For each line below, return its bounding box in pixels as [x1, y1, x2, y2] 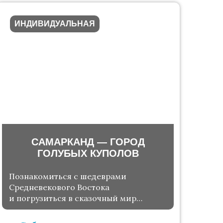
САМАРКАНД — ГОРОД [31, 136, 145, 148]
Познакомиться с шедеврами [9, 171, 127, 182]
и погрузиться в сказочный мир [9, 193, 137, 204]
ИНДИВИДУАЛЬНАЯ [14, 19, 96, 28]
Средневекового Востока [9, 182, 110, 193]
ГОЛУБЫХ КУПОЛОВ [37, 148, 139, 159]
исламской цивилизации [9, 204, 112, 215]
